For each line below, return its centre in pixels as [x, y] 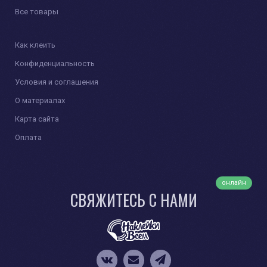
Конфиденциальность [55, 64]
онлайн [234, 183]
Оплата [28, 138]
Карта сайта [37, 119]
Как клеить [35, 45]
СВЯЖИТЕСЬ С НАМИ [133, 200]
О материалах [40, 101]
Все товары [37, 12]
